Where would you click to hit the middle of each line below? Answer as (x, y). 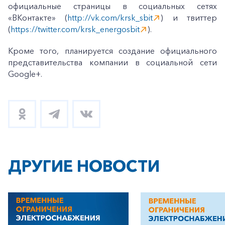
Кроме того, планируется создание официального (113, 51)
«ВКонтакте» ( (38, 18)
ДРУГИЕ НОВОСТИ (84, 166)
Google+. (25, 74)
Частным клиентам (74, 197)
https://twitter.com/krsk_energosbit (75, 29)
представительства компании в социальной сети (113, 62)
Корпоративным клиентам (90, 218)
